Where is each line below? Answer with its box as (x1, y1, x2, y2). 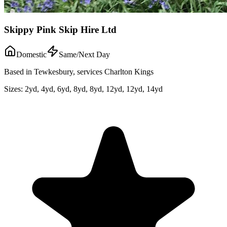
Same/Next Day (59, 50, 110, 59)
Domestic (16, 50, 47, 59)
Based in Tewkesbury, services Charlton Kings (4, 67, 154, 76)
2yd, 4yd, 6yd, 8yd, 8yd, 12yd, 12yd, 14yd (25, 84, 163, 93)
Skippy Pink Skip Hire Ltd (4, 24, 117, 35)
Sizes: (4, 84, 23, 93)
